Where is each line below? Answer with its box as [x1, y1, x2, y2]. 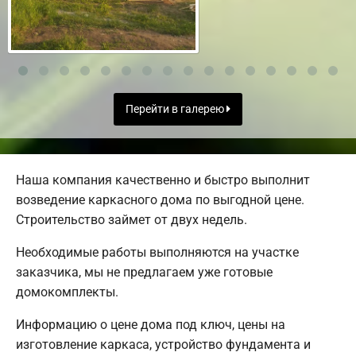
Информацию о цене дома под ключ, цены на [16, 317, 285, 333]
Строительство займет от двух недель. [16, 212, 247, 228]
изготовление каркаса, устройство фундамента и [16, 337, 311, 353]
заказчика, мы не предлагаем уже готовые [16, 265, 273, 281]
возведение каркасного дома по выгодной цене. [16, 192, 304, 208]
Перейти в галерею [126, 102, 226, 116]
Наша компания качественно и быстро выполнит [16, 172, 310, 188]
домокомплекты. [16, 284, 118, 300]
